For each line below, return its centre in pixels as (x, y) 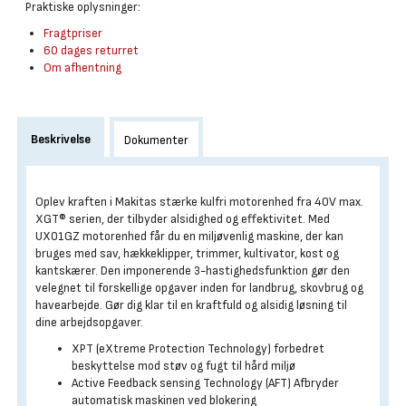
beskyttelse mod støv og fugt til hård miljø (184, 366)
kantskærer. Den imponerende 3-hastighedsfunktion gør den (193, 271)
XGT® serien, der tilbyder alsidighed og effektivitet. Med (183, 219)
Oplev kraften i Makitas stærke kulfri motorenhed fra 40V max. (199, 202)
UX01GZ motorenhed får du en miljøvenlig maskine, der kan (189, 236)
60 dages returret (91, 50)
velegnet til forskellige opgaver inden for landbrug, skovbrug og (199, 288)
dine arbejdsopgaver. (89, 322)
